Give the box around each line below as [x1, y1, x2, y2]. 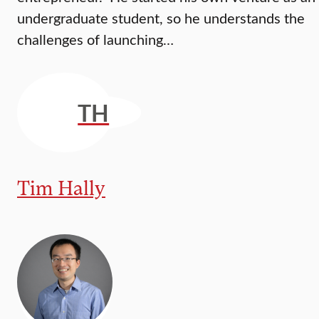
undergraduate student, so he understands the [17, 7, 305, 27]
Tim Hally [17, 174, 105, 199]
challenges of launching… [17, 28, 174, 48]
